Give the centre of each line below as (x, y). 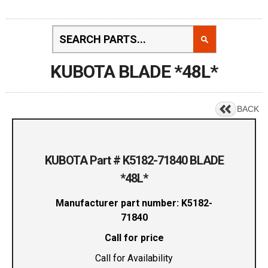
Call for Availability (134, 258)
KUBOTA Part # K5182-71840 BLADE (134, 161)
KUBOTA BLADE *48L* (134, 71)
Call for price (134, 238)
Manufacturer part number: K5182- (134, 203)
